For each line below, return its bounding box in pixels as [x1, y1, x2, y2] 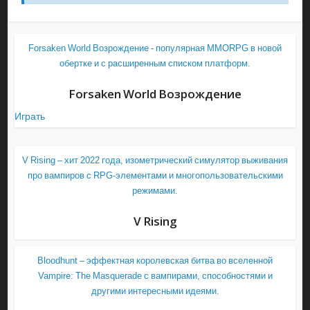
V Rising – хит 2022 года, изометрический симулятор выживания [22, 156, 288, 165]
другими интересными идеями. [91, 286, 219, 296]
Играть [15, 111, 46, 122]
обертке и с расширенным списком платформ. [60, 59, 250, 69]
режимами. [132, 186, 178, 196]
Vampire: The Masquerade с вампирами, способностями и [37, 271, 273, 281]
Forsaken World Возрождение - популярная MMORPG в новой [28, 44, 282, 53]
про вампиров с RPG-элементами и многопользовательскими [27, 171, 283, 181]
